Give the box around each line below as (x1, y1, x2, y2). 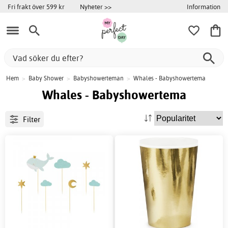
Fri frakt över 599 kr (8, 3, 65, 11)
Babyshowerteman (73, 74, 124, 82)
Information (187, 2, 220, 11)
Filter (22, 114, 40, 124)
